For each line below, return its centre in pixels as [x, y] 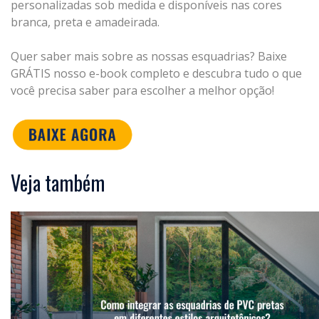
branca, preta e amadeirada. [85, 22]
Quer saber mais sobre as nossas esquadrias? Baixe [149, 57]
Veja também [58, 183]
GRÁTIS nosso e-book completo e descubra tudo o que [156, 74]
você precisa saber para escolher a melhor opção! [142, 91]
